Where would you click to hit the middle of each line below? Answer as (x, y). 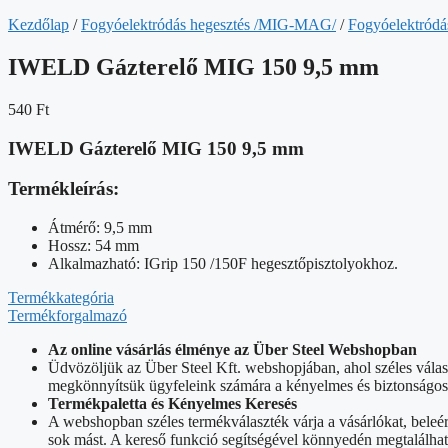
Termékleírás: (63, 189)
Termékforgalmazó (67, 315)
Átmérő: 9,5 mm (100, 227)
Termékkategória (61, 297)
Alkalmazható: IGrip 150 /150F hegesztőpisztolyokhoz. (223, 263)
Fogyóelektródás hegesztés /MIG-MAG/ (208, 24)
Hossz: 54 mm (93, 245)
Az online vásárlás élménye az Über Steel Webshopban (232, 349)
